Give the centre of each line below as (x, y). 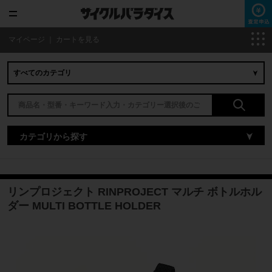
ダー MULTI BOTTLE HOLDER (84, 206)
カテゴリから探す (53, 137)
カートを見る (78, 39)
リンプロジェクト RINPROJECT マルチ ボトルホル (134, 192)
